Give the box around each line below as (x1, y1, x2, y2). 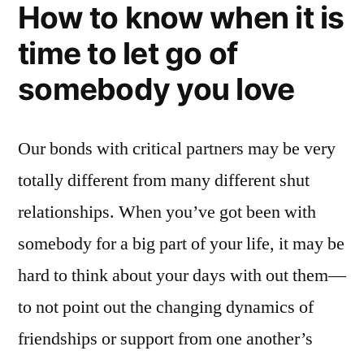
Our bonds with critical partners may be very (18, 136, 336, 160)
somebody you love (18, 70, 295, 107)
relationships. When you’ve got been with (18, 200, 316, 223)
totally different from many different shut (18, 168, 310, 192)
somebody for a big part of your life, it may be (18, 232, 344, 255)
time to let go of (18, 34, 238, 71)
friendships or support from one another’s (18, 327, 313, 350)
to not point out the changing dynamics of (18, 295, 314, 318)
